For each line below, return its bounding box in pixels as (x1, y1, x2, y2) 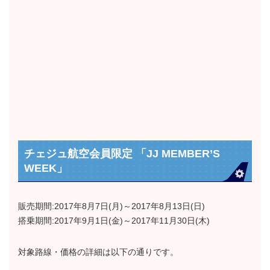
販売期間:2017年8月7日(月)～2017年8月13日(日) (18, 201, 205, 212)
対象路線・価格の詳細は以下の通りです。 (18, 247, 178, 257)
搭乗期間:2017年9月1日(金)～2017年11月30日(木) (18, 216, 210, 226)
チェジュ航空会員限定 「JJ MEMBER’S (24, 148, 220, 160)
